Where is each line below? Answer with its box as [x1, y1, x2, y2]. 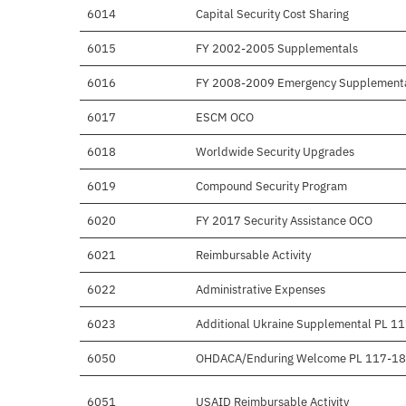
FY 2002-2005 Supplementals [196, 41, 358, 57]
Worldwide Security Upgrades [196, 144, 354, 160]
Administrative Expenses [196, 282, 325, 298]
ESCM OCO [196, 110, 254, 126]
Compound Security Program [196, 179, 347, 195]
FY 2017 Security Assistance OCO [196, 213, 372, 229]
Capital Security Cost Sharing [196, 6, 349, 23]
